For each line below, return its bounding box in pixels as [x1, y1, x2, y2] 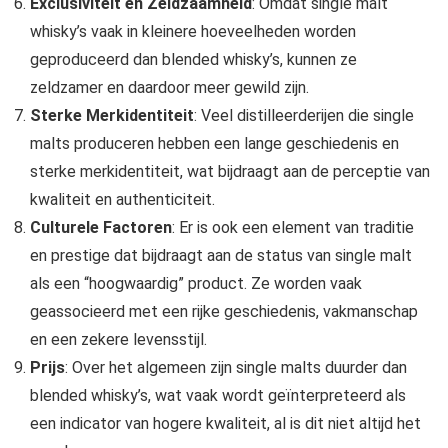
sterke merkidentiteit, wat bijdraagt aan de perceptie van [30, 161, 430, 181]
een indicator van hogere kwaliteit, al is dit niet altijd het [30, 413, 421, 433]
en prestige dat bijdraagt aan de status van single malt [30, 245, 412, 265]
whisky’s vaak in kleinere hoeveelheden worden [30, 21, 356, 41]
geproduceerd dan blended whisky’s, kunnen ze [30, 49, 357, 69]
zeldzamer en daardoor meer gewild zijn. [30, 77, 309, 97]
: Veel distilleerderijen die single [194, 105, 414, 125]
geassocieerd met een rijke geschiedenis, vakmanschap [30, 301, 418, 321]
